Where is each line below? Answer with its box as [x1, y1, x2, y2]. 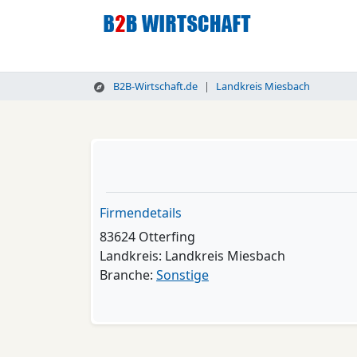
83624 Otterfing [100, 228, 195, 245]
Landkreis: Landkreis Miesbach [100, 247, 285, 265]
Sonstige [156, 266, 209, 284]
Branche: [100, 266, 156, 284]
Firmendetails [100, 204, 182, 222]
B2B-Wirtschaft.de [110, 79, 198, 93]
